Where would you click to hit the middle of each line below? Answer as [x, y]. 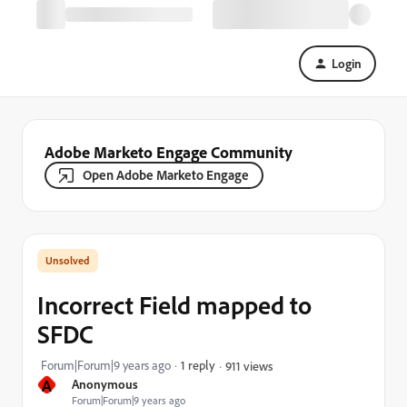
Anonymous [105, 384]
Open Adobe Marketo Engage [166, 175]
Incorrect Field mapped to [174, 305]
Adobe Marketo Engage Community [169, 152]
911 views [249, 365]
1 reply [198, 365]
